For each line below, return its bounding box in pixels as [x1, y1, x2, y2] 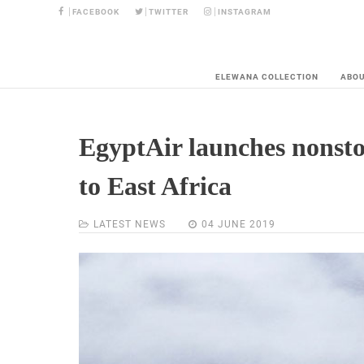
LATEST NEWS [93, 219, 166, 231]
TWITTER [149, 7, 189, 16]
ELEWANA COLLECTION [215, 71, 318, 83]
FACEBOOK [72, 7, 120, 16]
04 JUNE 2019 [201, 219, 275, 231]
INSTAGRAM [218, 7, 272, 16]
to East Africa [79, 171, 232, 201]
